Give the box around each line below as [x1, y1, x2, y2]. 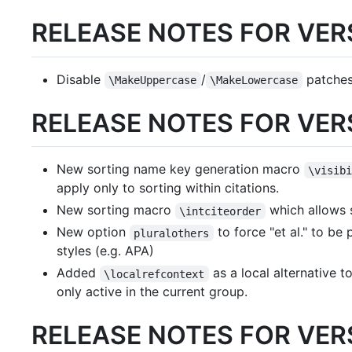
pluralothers [134, 226, 210, 240]
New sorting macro [57, 202, 175, 218]
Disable [57, 71, 104, 87]
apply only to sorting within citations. [57, 180, 279, 196]
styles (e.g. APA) [57, 243, 154, 259]
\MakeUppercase [108, 73, 197, 86]
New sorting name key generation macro [57, 161, 304, 178]
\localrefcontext [104, 267, 205, 280]
